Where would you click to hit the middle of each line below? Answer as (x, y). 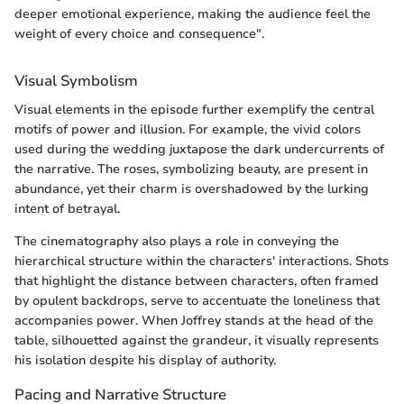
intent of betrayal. (67, 208)
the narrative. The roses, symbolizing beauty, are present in (191, 169)
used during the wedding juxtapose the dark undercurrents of (199, 149)
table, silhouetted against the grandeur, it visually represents (197, 340)
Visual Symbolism (76, 81)
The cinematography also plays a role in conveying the (177, 241)
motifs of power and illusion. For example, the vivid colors (188, 129)
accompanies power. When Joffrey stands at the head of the (194, 320)
